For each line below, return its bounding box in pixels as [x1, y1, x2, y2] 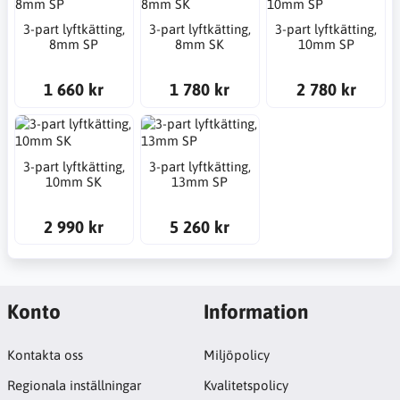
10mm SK [46, 173, 103, 189]
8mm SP [49, 37, 99, 52]
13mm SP [171, 173, 229, 189]
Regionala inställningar [6, 378, 141, 394]
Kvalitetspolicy [203, 378, 288, 394]
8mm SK [175, 37, 225, 52]
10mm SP [297, 37, 354, 52]
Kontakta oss [6, 347, 83, 363]
